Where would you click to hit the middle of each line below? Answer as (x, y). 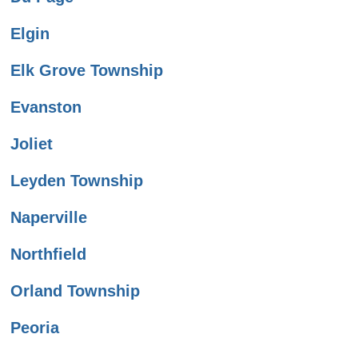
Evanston (46, 107)
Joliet (32, 144)
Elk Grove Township (87, 71)
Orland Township (75, 291)
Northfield (48, 255)
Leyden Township (77, 181)
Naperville (49, 218)
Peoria (35, 328)
